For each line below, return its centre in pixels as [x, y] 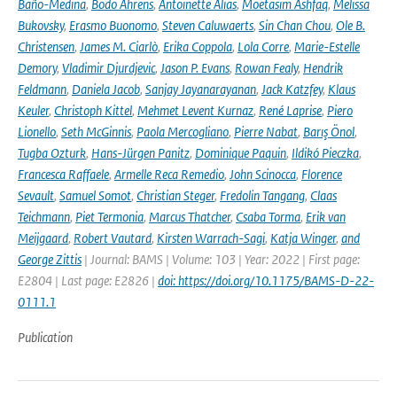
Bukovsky [41, 25]
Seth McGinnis [96, 132]
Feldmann [42, 89]
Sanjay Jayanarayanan [201, 89]
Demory [37, 68]
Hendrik [323, 68]
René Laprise [290, 110]
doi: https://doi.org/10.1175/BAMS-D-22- [266, 280]
